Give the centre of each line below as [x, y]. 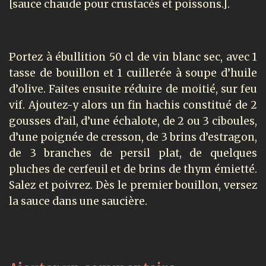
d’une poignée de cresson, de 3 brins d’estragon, [133, 137]
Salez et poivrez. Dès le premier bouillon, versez [133, 185]
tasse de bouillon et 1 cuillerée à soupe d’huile [133, 73]
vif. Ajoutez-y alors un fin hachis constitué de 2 [133, 105]
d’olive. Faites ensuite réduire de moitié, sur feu [133, 89]
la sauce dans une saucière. [78, 201]
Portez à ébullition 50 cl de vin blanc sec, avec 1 [133, 57]
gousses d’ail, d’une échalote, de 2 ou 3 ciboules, [133, 121]
